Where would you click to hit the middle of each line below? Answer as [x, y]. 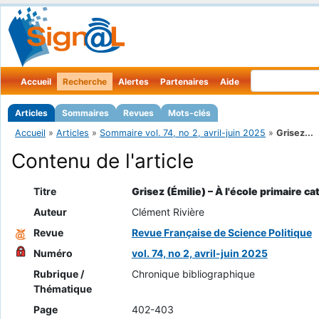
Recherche [85, 82]
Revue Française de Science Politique [221, 233]
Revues [138, 113]
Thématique [62, 289]
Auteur [50, 212]
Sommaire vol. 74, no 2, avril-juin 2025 [183, 133]
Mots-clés [189, 113]
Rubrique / [58, 274]
